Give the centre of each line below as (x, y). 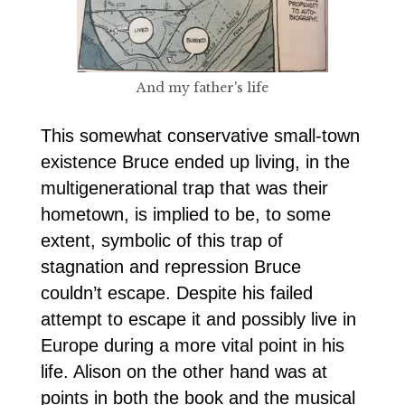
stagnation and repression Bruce (170, 266)
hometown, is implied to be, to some (185, 214)
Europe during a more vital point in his (192, 345)
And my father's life (202, 87)
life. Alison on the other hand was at (184, 371)
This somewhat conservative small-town (200, 135)
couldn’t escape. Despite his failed (176, 292)
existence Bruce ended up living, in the (195, 161)
